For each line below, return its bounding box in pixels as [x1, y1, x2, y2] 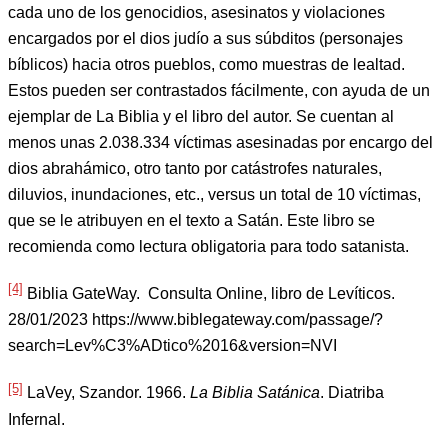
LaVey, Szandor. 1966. [23, 384, 190, 402]
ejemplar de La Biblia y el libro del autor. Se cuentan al [8, 108, 394, 126]
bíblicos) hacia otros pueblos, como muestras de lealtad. [8, 56, 405, 74]
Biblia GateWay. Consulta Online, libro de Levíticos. [23, 285, 395, 303]
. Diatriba [320, 384, 384, 402]
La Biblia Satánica [190, 384, 320, 402]
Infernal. [8, 410, 65, 428]
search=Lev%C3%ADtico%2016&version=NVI [8, 337, 337, 355]
